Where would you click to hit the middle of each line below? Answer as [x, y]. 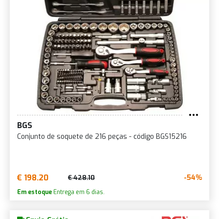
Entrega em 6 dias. [78, 192]
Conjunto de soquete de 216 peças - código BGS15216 [102, 136]
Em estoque [34, 192]
